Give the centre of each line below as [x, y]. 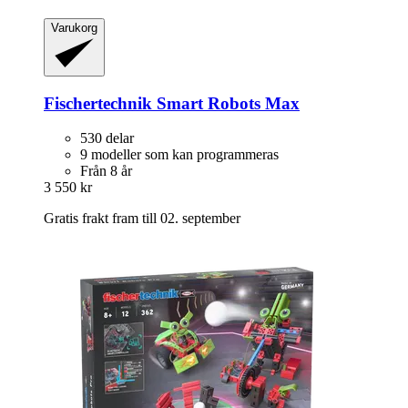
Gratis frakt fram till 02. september [142, 219]
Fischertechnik [98, 103]
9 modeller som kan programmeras [179, 155]
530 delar [107, 138]
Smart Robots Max [226, 103]
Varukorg [74, 28]
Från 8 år [106, 171]
